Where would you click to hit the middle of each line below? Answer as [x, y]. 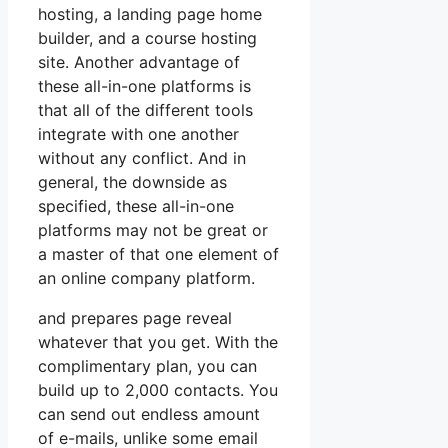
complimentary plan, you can [147, 365]
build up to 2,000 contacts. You [158, 389]
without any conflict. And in [142, 157]
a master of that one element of [158, 253]
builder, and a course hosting [147, 37]
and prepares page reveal [135, 317]
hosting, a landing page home [150, 13]
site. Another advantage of [139, 61]
